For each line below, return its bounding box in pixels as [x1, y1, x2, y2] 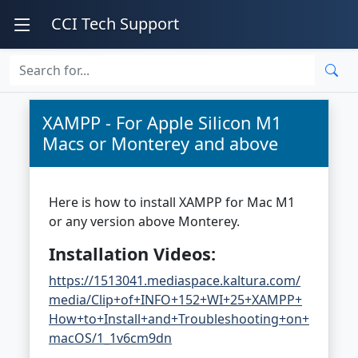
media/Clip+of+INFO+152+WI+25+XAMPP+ [49, 291, 302, 308]
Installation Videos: [49, 242, 216, 265]
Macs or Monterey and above [42, 132, 278, 155]
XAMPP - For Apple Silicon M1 [42, 111, 281, 134]
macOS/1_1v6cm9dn [49, 329, 172, 347]
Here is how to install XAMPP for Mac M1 [49, 193, 295, 211]
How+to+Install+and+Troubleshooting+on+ [49, 310, 309, 328]
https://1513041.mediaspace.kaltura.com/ [49, 272, 300, 289]
